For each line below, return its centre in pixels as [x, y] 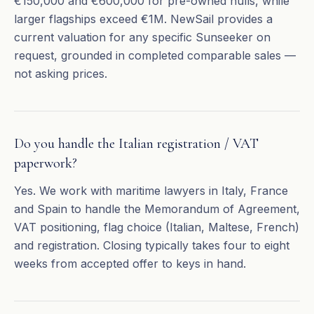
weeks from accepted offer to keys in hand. [130, 264]
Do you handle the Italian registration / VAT [136, 144]
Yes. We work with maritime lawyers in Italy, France [151, 191]
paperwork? [46, 163]
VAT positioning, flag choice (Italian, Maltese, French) [157, 227]
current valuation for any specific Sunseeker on [142, 37]
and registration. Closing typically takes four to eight [152, 245]
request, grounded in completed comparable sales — [155, 55]
